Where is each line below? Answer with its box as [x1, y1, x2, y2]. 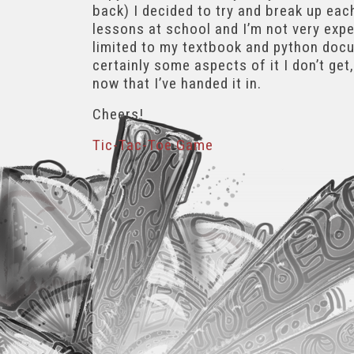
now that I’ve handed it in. [92, 74, 262, 93]
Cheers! [92, 105, 144, 124]
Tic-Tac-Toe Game [92, 136, 213, 155]
